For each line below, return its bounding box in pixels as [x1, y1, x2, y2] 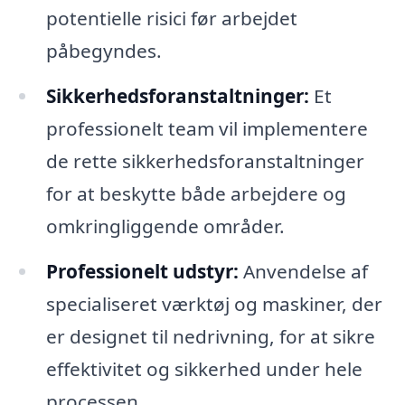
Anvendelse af [238, 258, 368, 284]
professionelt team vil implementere [45, 115, 368, 141]
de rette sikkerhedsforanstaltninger [45, 147, 364, 174]
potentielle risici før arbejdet [45, 5, 297, 32]
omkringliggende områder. [45, 212, 285, 239]
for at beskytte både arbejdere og [45, 180, 346, 206]
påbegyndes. [45, 38, 162, 64]
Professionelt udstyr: [45, 258, 239, 284]
